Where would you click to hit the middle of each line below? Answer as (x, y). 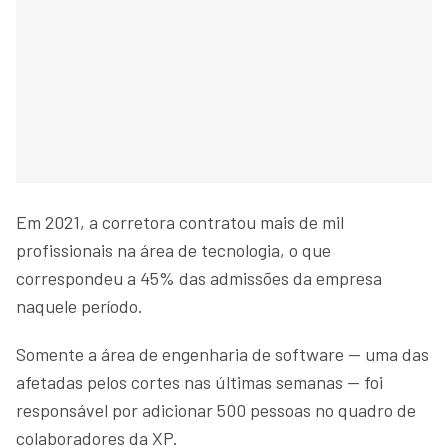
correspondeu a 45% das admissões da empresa (199, 277)
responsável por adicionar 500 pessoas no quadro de (216, 409)
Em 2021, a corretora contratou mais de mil (180, 221)
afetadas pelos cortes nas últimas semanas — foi (199, 381)
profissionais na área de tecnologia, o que (173, 249)
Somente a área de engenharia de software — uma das (222, 353)
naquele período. (81, 305)
